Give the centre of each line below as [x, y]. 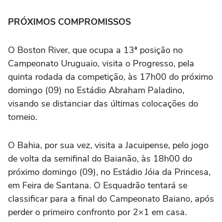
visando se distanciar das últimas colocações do [103, 104]
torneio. [23, 117]
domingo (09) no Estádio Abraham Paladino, [96, 90]
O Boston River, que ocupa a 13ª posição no [95, 50]
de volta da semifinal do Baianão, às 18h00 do [100, 159]
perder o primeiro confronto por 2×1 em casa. [97, 212]
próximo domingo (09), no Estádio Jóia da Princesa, [109, 172]
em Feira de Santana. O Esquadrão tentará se [98, 186]
